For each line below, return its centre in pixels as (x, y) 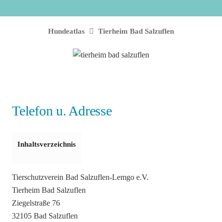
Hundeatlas (66, 31)
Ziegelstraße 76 (36, 203)
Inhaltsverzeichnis (47, 144)
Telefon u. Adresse (62, 111)
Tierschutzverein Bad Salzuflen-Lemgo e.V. (80, 177)
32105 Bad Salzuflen (45, 216)
